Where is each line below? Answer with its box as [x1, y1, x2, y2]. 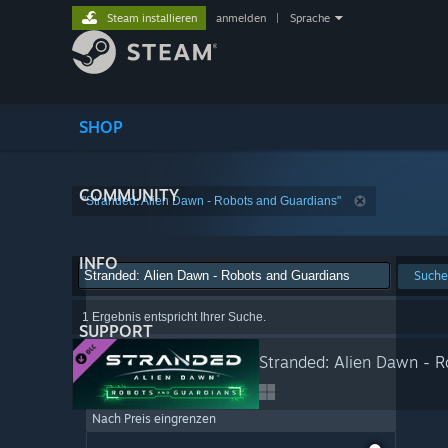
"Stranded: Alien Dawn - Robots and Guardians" [82, 194, 341, 208]
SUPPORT [79, 321, 153, 341]
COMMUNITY [79, 185, 179, 205]
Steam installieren [107, 11, 197, 25]
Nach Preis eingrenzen [92, 411, 216, 426]
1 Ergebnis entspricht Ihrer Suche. [82, 310, 266, 324]
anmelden [216, 11, 266, 25]
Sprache [290, 11, 330, 25]
